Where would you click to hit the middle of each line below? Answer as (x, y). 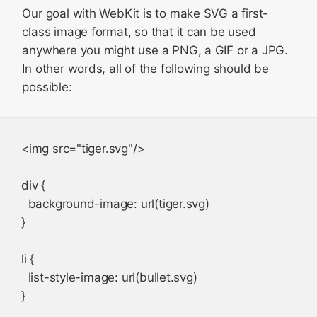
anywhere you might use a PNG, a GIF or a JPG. (155, 50)
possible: (47, 87)
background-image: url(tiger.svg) (115, 204)
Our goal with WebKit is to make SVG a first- (145, 13)
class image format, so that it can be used (139, 32)
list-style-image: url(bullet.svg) (109, 277)
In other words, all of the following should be (145, 69)
